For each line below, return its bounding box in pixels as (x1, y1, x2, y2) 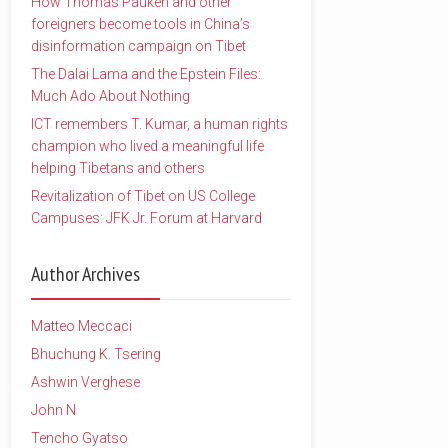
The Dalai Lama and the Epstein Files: (31, 66, 261, 82)
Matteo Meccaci (31, 318, 132, 334)
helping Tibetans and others (31, 160, 205, 176)
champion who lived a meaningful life (31, 138, 264, 154)
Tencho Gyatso (31, 430, 128, 446)
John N (31, 402, 76, 418)
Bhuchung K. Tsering (31, 346, 161, 362)
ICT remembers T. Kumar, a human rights (31, 116, 288, 132)
